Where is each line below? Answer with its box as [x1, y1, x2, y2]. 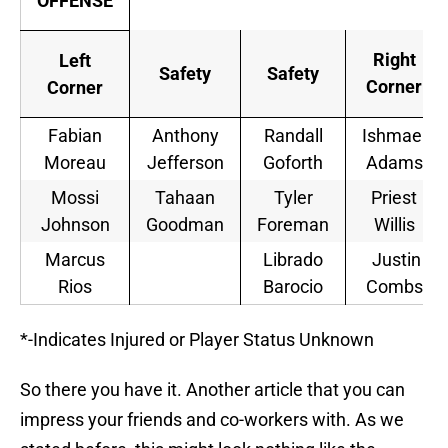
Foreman [257, 214, 329, 236]
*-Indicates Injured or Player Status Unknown [20, 329, 374, 351]
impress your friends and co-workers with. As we [20, 409, 404, 431]
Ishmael [362, 125, 426, 147]
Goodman [146, 214, 224, 236]
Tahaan [155, 187, 215, 209]
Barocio [263, 276, 323, 298]
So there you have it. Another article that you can [20, 379, 405, 401]
